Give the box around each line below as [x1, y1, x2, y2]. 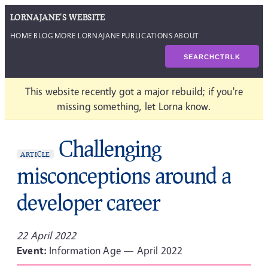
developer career [17, 189, 160, 215]
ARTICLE [20, 150, 50, 158]
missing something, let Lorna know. [57, 100, 211, 112]
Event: [17, 244, 50, 257]
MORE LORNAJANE [54, 30, 120, 40]
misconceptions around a [17, 162, 231, 188]
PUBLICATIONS [121, 30, 173, 40]
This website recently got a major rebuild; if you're [25, 85, 243, 98]
